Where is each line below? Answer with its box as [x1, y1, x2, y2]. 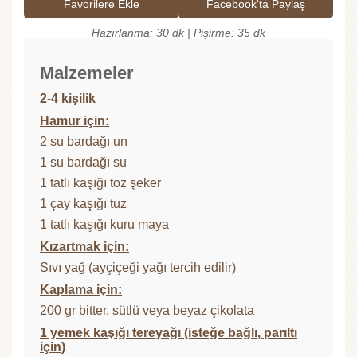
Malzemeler [40, 63, 134, 84]
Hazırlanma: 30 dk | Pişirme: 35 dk [92, 26, 265, 40]
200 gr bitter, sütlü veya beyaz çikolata [40, 304, 254, 318]
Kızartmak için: [40, 240, 129, 254]
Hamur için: [40, 114, 109, 128]
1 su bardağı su [40, 155, 127, 170]
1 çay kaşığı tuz [40, 197, 127, 211]
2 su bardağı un [40, 135, 127, 149]
